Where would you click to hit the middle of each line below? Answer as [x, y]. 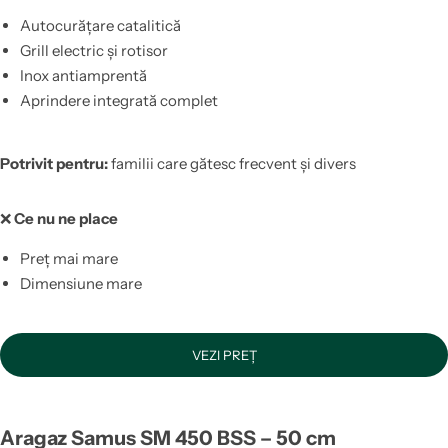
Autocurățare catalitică [100, 26]
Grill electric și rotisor [93, 51]
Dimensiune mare [80, 283]
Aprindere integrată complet [118, 101]
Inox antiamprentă [83, 76]
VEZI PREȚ [224, 354]
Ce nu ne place [66, 218]
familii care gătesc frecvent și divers [232, 163]
